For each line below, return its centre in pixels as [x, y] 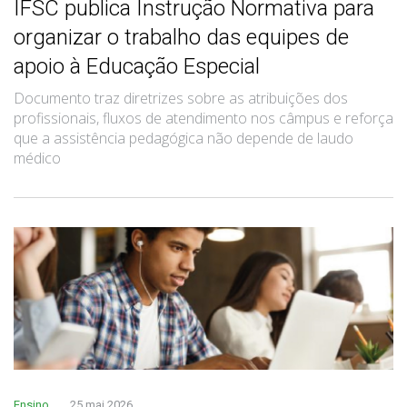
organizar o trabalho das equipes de [181, 37]
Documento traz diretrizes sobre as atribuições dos [181, 98]
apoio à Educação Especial [137, 66]
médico [37, 158]
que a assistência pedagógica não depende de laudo [184, 138]
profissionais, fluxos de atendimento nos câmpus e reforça [203, 118]
